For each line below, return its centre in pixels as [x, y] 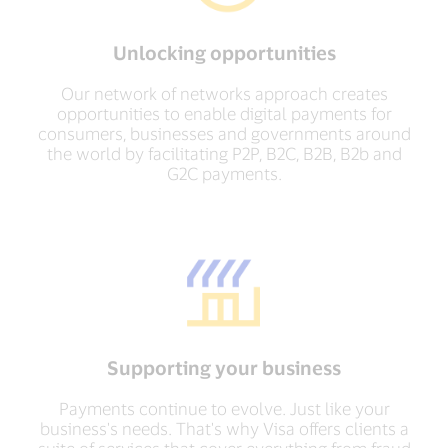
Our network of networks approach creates [224, 93]
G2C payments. [224, 173]
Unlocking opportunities [224, 53]
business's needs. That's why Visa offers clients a [224, 428]
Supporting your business [224, 368]
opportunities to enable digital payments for [224, 113]
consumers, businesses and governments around [224, 133]
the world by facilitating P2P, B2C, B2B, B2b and [224, 153]
